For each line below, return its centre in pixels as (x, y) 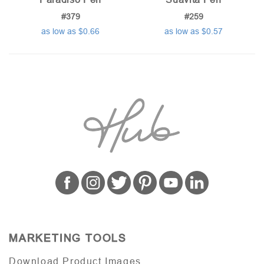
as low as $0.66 (70, 31)
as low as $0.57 (194, 31)
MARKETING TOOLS (68, 238)
